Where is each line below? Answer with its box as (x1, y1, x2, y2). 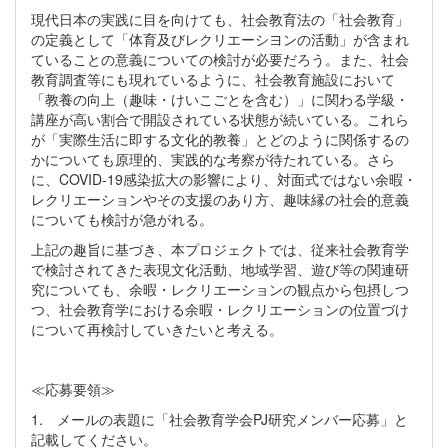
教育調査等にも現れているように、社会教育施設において (31, 69, 395, 90)
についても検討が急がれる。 (31, 209, 213, 230)
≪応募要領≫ (31, 379, 115, 400)
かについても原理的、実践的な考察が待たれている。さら (31, 149, 395, 170)
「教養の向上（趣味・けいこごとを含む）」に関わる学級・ (31, 89, 409, 110)
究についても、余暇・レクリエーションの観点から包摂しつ (31, 279, 409, 300)
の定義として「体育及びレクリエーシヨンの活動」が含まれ (31, 29, 409, 50)
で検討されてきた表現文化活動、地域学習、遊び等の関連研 (31, 259, 409, 280)
